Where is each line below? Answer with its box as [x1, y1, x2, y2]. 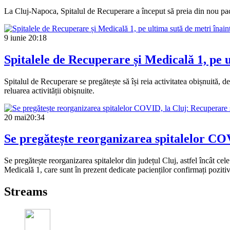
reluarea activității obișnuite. [4, 86, 94, 95]
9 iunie [4, 33, 26, 42]
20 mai [4, 112, 26, 122]
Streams [4, 185, 47, 199]
